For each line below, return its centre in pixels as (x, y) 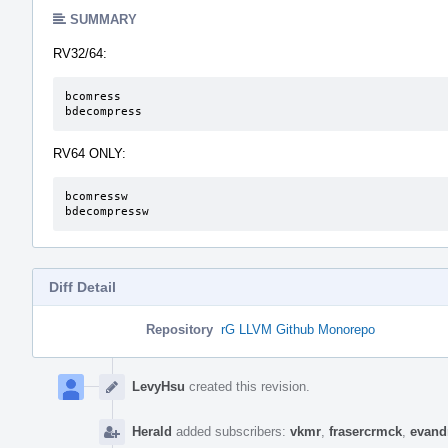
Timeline (59, 380)
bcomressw (96, 196)
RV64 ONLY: (89, 153)
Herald (152, 431)
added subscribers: (231, 431)
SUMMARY (103, 19)
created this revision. (247, 386)
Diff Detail (82, 286)
